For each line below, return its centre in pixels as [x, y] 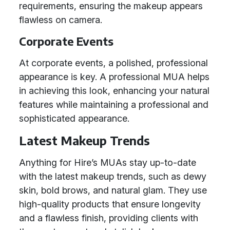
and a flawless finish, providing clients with [109, 218]
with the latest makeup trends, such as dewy [113, 176]
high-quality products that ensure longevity [110, 204]
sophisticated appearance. [74, 118]
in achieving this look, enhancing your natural [114, 91]
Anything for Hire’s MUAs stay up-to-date [108, 162]
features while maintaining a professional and [114, 104]
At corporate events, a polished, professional [113, 63]
